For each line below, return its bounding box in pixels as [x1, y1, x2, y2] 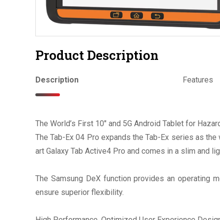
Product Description [35, 46, 159, 63]
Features [183, 75, 213, 84]
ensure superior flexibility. [35, 187, 124, 197]
